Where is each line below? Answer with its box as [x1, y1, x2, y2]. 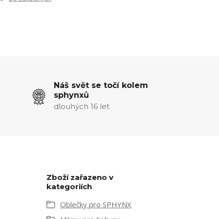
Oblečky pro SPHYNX [60, 199, 131, 209]
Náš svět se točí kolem [53, 80, 148, 90]
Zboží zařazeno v [46, 172, 113, 182]
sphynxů [53, 90, 89, 100]
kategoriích [46, 181, 92, 191]
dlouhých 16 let [53, 101, 109, 111]
